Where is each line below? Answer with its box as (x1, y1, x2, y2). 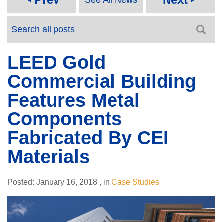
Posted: (7, 178, 36, 186)
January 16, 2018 (36, 178, 97, 186)
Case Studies (111, 178, 159, 186)
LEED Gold (7, 52, 106, 73)
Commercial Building (7, 70, 196, 92)
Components (7, 108, 122, 129)
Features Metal (7, 89, 140, 111)
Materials (7, 146, 90, 167)
